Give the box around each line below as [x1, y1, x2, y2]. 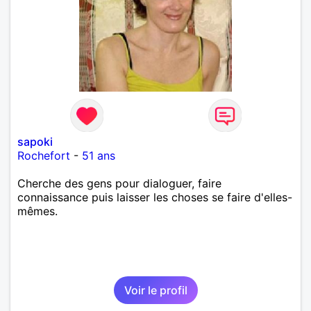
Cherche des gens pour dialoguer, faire [17, 176, 221, 190]
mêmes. [17, 203, 58, 218]
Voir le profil [124, 283, 187, 297]
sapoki [17, 134, 53, 149]
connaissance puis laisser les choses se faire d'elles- [17, 190, 292, 204]
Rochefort [17, 148, 70, 162]
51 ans [82, 148, 115, 162]
